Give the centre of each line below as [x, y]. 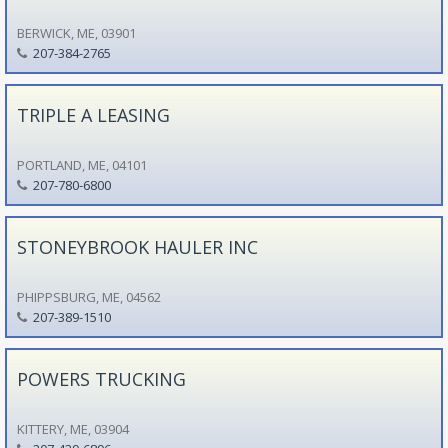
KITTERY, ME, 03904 [72, 428]
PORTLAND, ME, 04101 [81, 164]
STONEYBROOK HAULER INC [137, 246]
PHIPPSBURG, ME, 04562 [88, 296]
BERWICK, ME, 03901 [76, 32]
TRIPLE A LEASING [93, 114]
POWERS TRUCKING [101, 378]
